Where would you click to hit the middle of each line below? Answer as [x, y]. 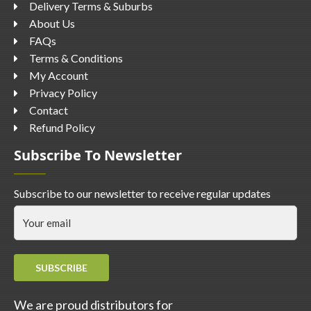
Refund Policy [62, 127]
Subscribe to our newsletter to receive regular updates [142, 193]
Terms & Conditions [76, 58]
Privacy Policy [63, 93]
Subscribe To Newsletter [98, 155]
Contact [49, 110]
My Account [59, 75]
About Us [52, 23]
